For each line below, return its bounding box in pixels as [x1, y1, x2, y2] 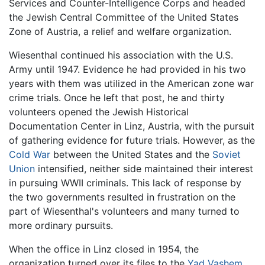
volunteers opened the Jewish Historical [9, 105, 189, 118]
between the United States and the [50, 148, 212, 160]
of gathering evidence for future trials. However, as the [9, 134, 255, 146]
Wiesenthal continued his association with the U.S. [9, 49, 233, 61]
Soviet [212, 148, 241, 160]
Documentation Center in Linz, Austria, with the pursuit [9, 119, 254, 132]
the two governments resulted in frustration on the [9, 190, 235, 203]
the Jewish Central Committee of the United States [9, 11, 238, 23]
